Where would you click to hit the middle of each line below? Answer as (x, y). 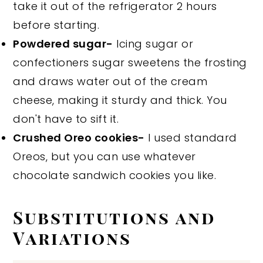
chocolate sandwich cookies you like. (115, 175)
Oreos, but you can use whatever (104, 156)
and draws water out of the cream (110, 81)
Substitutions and (114, 217)
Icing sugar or (153, 43)
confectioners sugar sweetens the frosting (130, 62)
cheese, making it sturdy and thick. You (120, 100)
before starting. (56, 25)
